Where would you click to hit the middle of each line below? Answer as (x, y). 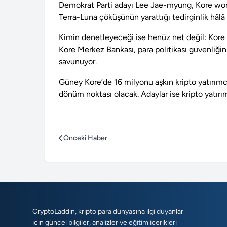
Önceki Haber (85, 138)
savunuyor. (78, 62)
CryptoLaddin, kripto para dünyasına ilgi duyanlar (108, 212)
